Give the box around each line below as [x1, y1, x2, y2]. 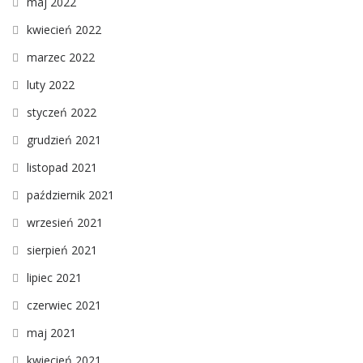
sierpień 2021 [27, 241, 97, 258]
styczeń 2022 [27, 104, 96, 120]
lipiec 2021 [27, 269, 82, 285]
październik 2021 [27, 186, 114, 203]
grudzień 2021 [27, 131, 101, 147]
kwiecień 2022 [27, 21, 101, 37]
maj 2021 [27, 324, 76, 340]
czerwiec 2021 [27, 297, 101, 313]
